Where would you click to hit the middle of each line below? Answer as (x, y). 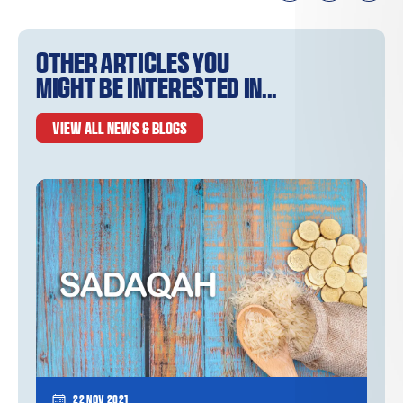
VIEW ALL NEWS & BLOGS (119, 129)
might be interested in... (157, 89)
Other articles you (133, 63)
